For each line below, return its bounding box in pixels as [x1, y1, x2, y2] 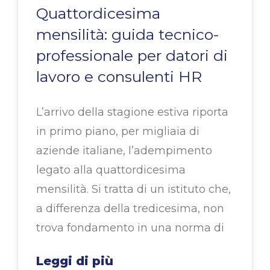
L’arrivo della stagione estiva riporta [36, 105, 228, 119]
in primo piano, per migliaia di [36, 125, 199, 139]
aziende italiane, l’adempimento [36, 144, 212, 158]
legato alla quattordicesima [36, 163, 186, 177]
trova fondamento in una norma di [36, 221, 224, 235]
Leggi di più [36, 254, 113, 269]
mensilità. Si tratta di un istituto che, [36, 183, 231, 196]
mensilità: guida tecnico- [36, 25, 219, 44]
